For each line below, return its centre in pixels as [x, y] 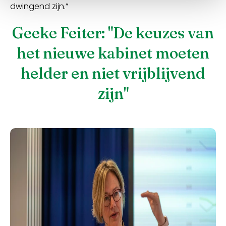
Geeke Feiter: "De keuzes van [113, 33]
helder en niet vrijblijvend [113, 74]
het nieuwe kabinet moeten [113, 53]
